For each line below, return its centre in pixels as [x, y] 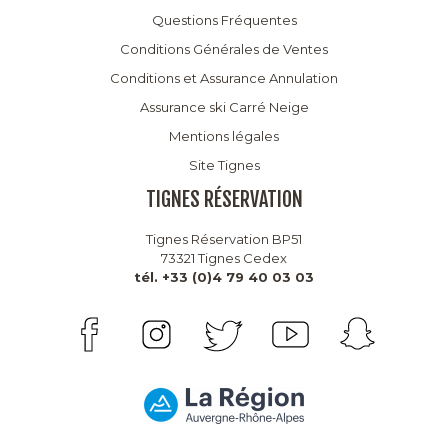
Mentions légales [224, 135]
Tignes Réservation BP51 [224, 238]
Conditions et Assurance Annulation [224, 77]
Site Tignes [224, 164]
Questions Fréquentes [224, 19]
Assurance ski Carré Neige [224, 106]
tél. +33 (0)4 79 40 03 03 [224, 276]
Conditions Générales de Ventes [224, 48]
